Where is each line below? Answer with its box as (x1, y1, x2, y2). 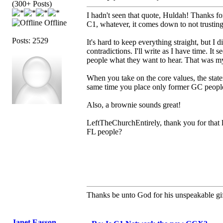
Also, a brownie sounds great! (87, 100, 181, 109)
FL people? (87, 127, 122, 136)
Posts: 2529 (12, 36, 48, 45)
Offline (42, 18, 67, 27)
